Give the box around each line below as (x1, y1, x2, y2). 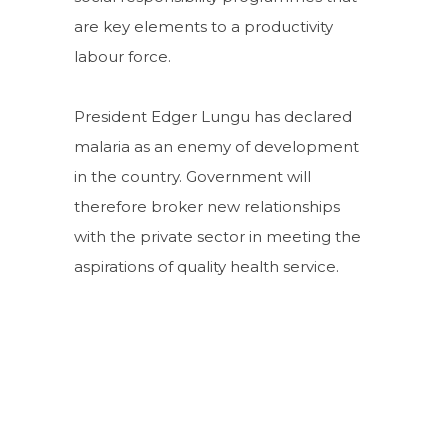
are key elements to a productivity (74, 17, 333, 37)
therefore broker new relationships (74, 197, 340, 217)
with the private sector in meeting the (74, 227, 361, 247)
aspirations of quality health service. (74, 257, 339, 277)
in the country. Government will (74, 167, 311, 187)
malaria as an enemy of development (74, 137, 359, 157)
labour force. (74, 47, 171, 67)
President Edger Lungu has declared (74, 107, 352, 127)
